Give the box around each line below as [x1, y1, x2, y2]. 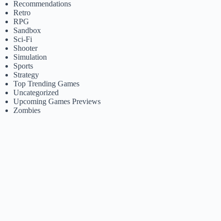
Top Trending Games [13, 79, 80, 88]
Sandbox [13, 26, 41, 35]
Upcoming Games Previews [13, 97, 101, 106]
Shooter [13, 44, 38, 52]
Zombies [13, 106, 41, 114]
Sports [13, 62, 34, 70]
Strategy [13, 71, 39, 79]
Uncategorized [13, 88, 59, 97]
